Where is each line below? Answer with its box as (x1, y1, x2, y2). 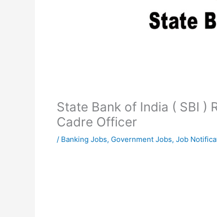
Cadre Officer (57, 114, 137, 129)
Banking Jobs (61, 134, 107, 144)
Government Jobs (111, 134, 172, 144)
